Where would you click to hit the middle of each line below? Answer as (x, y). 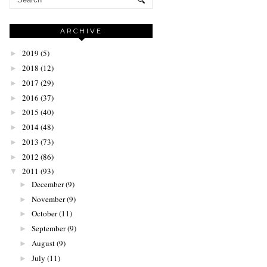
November (48, 199)
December (47, 184)
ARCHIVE (81, 31)
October (44, 214)
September (48, 229)
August (43, 243)
